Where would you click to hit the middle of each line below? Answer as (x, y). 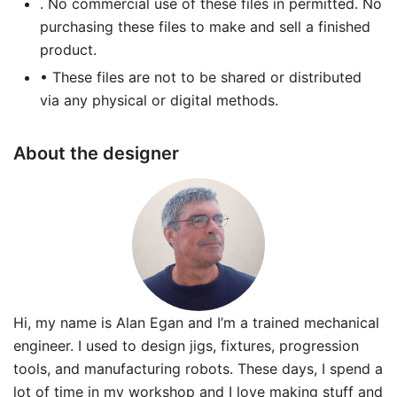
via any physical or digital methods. (159, 100)
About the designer (96, 153)
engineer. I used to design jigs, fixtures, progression (186, 345)
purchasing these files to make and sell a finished (205, 26)
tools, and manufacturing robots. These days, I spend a (198, 368)
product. (68, 49)
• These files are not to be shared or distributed (201, 77)
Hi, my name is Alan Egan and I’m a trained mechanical (196, 322)
